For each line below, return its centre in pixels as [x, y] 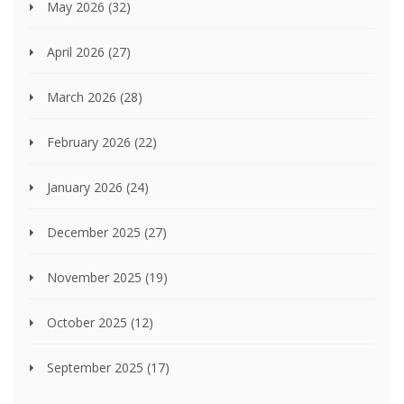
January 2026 [87, 188]
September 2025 [97, 368]
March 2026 [83, 97]
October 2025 [89, 323]
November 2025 [96, 278]
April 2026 [78, 52]
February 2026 [91, 142]
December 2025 [96, 233]
